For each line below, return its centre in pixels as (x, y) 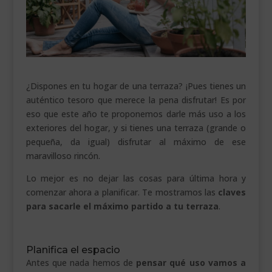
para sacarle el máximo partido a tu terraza (122, 206)
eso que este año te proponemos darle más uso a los (136, 114)
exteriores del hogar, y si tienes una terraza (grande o (136, 128)
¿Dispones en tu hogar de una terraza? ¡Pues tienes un (136, 86)
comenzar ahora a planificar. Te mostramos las (122, 192)
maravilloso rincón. (63, 156)
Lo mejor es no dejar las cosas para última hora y (136, 178)
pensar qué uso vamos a (191, 263)
